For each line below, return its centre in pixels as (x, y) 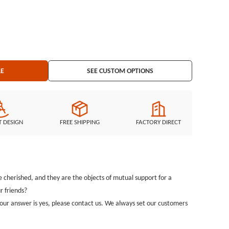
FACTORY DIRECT (159, 122)
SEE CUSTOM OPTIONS (120, 71)
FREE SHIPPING (79, 122)
